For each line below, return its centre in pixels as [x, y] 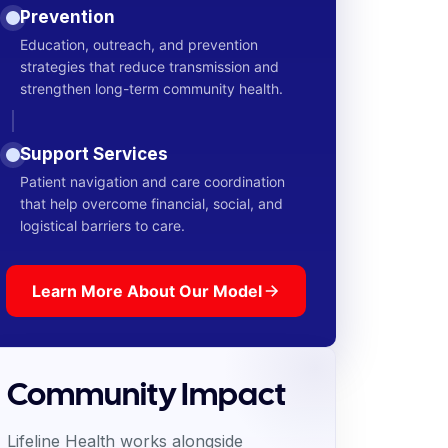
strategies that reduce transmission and [149, 66]
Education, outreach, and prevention [138, 44]
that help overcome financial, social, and [151, 203]
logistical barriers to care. [102, 225]
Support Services [93, 154]
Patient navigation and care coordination [152, 181]
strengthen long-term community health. [151, 88]
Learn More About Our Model [146, 291]
